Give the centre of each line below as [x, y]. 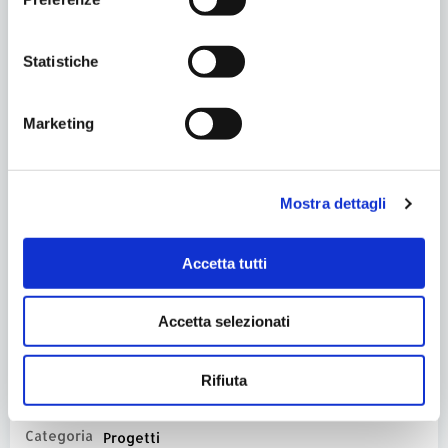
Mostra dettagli [333, 203]
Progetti [131, 437]
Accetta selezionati [224, 321]
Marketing [58, 123]
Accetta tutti [224, 263]
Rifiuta [224, 380]
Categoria [59, 436]
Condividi [62, 355]
